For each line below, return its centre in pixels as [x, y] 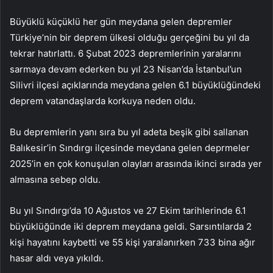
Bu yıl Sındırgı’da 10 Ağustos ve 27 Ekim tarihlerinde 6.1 [128, 210]
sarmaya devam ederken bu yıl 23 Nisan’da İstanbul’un [126, 69]
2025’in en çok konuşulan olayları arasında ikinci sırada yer [136, 163]
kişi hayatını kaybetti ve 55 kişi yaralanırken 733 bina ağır [133, 242]
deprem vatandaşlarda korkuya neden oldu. [103, 101]
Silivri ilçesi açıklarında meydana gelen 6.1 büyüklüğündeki [135, 85]
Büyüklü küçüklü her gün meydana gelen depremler [121, 21]
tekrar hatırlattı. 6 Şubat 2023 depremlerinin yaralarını [126, 53]
